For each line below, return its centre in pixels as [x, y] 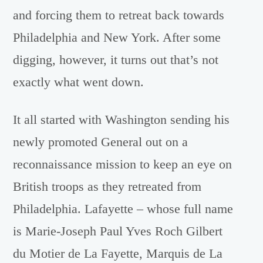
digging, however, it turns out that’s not [116, 60]
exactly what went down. [79, 82]
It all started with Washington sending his [122, 120]
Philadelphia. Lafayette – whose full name [123, 209]
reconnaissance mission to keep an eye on [123, 165]
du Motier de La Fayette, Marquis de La [118, 254]
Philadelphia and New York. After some [117, 37]
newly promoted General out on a [101, 142]
